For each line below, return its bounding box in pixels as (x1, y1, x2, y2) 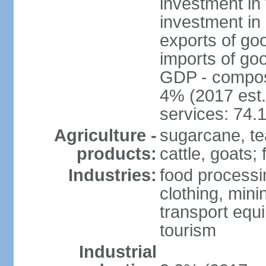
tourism (159, 221, 216, 240)
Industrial (78, 242, 157, 261)
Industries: (68, 166, 157, 185)
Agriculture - (53, 126, 157, 145)
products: (76, 144, 157, 163)
